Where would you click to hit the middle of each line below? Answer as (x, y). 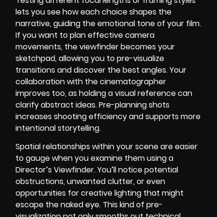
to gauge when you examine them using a (94, 158)
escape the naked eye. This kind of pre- (89, 204)
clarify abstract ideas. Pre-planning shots (93, 105)
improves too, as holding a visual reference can (104, 93)
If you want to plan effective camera (85, 35)
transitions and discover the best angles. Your (101, 70)
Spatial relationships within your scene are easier (107, 146)
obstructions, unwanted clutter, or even (90, 181)
